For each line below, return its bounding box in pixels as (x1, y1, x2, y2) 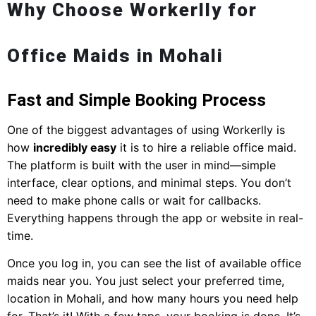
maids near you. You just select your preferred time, (7, 274, 284, 288)
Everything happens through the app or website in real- (7, 211, 303, 226)
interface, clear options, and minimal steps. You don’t (7, 176, 291, 190)
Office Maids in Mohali (7, 45, 223, 67)
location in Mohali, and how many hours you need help (7, 291, 298, 306)
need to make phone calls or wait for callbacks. (7, 193, 261, 208)
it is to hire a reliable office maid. (116, 140, 296, 155)
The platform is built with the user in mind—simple (7, 158, 276, 173)
